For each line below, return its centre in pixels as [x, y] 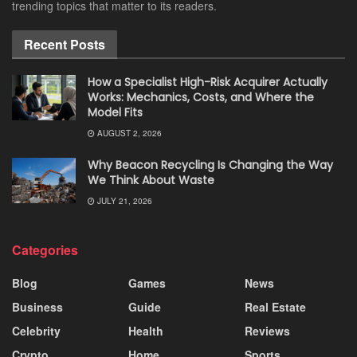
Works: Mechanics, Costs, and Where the [201, 97]
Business [37, 306]
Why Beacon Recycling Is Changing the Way [210, 165]
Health [146, 330]
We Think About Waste [151, 180]
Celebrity [36, 330]
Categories [45, 249]
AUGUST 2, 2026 [128, 133]
